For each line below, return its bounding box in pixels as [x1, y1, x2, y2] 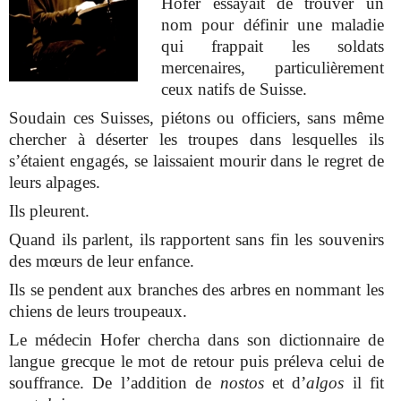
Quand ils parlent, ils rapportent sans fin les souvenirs [9, 230, 384, 250]
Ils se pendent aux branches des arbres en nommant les [9, 280, 384, 300]
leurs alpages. [9, 172, 101, 192]
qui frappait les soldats [161, 36, 384, 55]
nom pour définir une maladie [161, 14, 384, 34]
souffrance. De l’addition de [9, 373, 220, 393]
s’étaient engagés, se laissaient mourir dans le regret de [9, 150, 384, 170]
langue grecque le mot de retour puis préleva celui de [9, 352, 384, 371]
